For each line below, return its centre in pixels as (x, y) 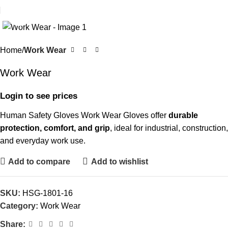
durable (183, 116)
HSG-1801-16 (48, 193)
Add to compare (39, 161)
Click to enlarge (58, 15)
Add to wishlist (119, 161)
